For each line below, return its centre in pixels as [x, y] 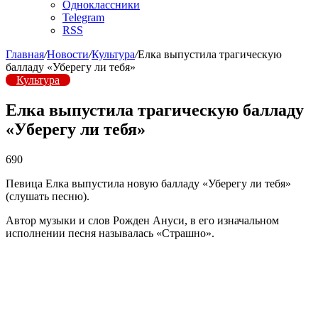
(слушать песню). [48, 196]
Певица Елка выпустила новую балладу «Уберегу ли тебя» [148, 183]
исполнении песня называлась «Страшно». [110, 233]
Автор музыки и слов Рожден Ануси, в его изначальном [142, 220]
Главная [25, 54]
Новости [68, 54]
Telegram [83, 17]
